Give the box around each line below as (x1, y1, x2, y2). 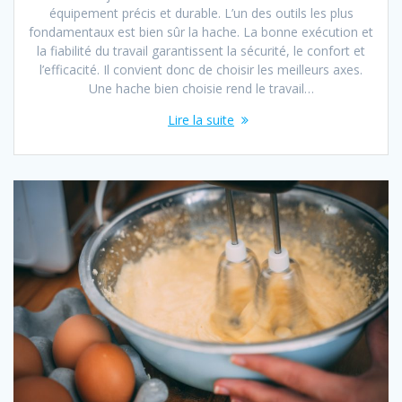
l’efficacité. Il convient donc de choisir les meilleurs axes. (39, 60, 363, 78)
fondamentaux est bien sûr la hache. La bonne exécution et (29, 22, 373, 40)
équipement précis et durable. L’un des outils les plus (48, 4, 354, 22)
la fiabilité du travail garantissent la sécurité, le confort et (37, 41, 365, 59)
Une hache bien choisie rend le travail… (88, 79, 314, 97)
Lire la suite (168, 110, 234, 128)
